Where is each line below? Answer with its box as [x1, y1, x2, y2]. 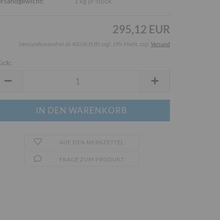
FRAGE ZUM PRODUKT [59, 156, 124, 163]
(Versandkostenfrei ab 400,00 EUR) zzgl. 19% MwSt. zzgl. [19, 41, 151, 47]
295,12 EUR [112, 23, 170, 36]
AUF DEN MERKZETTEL [59, 139, 124, 145]
